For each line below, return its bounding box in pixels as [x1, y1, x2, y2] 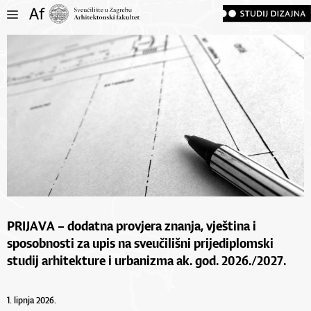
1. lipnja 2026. [7, 294, 56, 306]
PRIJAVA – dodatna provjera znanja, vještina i [7, 217, 256, 234]
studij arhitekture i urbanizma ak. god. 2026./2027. [7, 251, 286, 269]
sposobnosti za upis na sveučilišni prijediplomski [7, 234, 274, 251]
